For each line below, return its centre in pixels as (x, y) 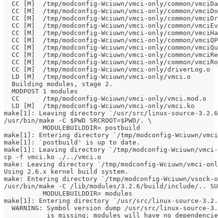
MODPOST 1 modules (41, 91)
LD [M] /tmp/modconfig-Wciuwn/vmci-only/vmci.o (97, 77)
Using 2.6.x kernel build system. (66, 172)
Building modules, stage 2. (58, 84)
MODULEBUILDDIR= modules (84, 194)
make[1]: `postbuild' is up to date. (72, 143)
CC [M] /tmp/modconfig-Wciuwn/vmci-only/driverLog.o (107, 70)
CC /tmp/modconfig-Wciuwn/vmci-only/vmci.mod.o (105, 99)
